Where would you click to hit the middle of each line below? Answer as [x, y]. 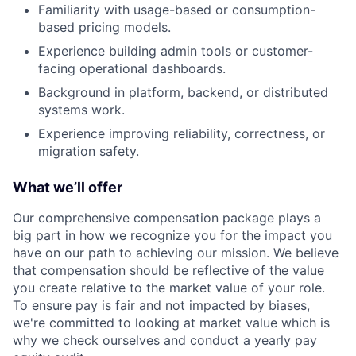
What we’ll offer [68, 188]
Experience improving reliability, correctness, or [182, 134]
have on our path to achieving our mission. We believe [176, 253]
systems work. [81, 110]
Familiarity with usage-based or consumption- [177, 10]
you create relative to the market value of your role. [169, 288]
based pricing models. [104, 27]
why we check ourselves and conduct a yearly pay [165, 341]
